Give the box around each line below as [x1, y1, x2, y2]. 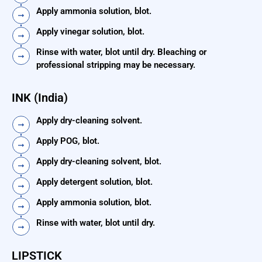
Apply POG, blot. [36, 136, 99, 147]
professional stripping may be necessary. [36, 60, 195, 71]
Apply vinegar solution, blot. [36, 26, 144, 37]
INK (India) [12, 91, 68, 105]
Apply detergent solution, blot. [36, 177, 153, 188]
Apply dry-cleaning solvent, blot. [36, 156, 161, 167]
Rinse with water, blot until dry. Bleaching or [36, 47, 206, 58]
